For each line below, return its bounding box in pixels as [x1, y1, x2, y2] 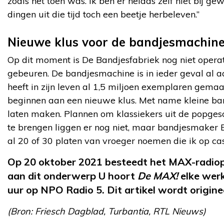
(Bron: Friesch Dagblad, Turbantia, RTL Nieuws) [7, 205, 206, 217]
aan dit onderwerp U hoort [7, 169, 137, 182]
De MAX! [137, 169, 178, 182]
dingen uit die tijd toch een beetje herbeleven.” [7, 8, 199, 20]
